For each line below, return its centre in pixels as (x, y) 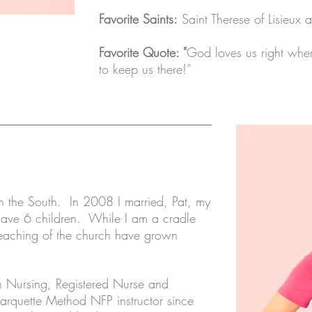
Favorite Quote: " (143, 52)
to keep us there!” (145, 69)
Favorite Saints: (138, 19)
